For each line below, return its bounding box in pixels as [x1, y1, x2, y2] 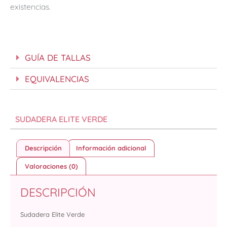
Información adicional [75, 143, 146, 152]
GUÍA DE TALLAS [25, 52, 91, 63]
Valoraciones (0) [24, 162, 78, 170]
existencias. [10, 2, 50, 12]
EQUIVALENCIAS [25, 73, 89, 84]
